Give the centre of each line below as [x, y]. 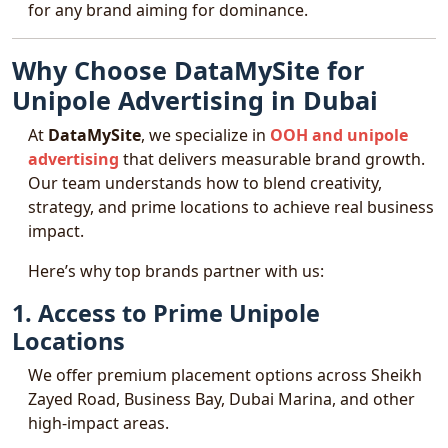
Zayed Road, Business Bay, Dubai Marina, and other [221, 399]
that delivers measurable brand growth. [272, 159]
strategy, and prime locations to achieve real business [231, 207]
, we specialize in [205, 135]
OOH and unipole [339, 135]
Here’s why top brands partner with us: [176, 271]
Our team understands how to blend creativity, [205, 183]
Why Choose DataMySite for [188, 70]
